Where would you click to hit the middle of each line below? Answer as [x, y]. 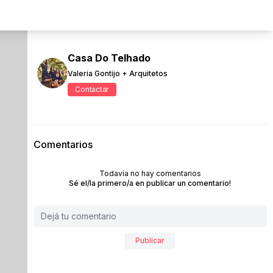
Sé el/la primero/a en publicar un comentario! [150, 183]
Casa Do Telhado [109, 58]
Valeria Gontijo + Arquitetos [117, 73]
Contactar [92, 89]
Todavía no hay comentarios [150, 173]
